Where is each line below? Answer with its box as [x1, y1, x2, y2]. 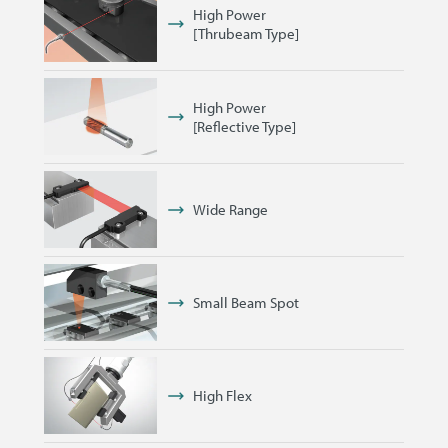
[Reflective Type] [192, 116, 296, 136]
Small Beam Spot [192, 293, 299, 313]
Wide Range [192, 200, 268, 220]
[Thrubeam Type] [192, 23, 299, 43]
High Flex [192, 386, 252, 406]
